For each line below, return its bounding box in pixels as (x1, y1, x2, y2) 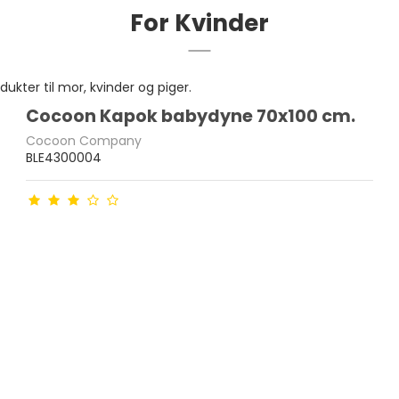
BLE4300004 (26, 148, 102, 167)
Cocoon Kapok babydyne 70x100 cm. (26, 104, 356, 129)
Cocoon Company (26, 131, 142, 150)
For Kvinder (130, 6, 269, 40)
